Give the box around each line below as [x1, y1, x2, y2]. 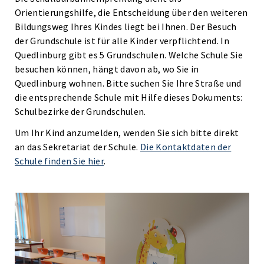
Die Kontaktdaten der [140, 141, 232, 153]
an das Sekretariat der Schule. [15, 141, 140, 153]
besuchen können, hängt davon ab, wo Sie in [15, 63, 199, 75]
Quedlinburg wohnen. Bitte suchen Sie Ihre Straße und [15, 77, 242, 89]
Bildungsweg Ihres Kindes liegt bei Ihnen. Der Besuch [15, 21, 237, 32]
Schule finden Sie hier [15, 155, 104, 167]
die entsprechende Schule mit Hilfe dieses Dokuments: [15, 91, 243, 103]
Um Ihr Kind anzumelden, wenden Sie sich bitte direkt [15, 127, 239, 138]
